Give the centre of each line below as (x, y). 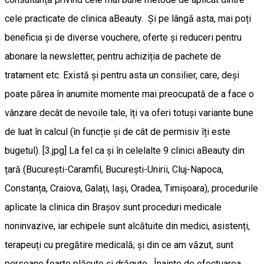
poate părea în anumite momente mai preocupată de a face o (129, 94)
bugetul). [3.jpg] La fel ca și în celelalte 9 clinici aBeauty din (125, 150)
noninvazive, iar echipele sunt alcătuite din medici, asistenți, (127, 226)
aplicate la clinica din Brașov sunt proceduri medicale (113, 207)
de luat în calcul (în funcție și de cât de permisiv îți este (118, 131)
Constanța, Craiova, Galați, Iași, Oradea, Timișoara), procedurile (131, 188)
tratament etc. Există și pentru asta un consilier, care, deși (122, 75)
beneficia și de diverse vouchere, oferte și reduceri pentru (123, 37)
